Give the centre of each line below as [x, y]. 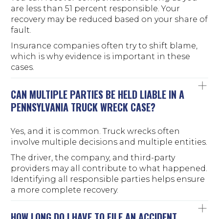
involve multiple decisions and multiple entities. [109, 142]
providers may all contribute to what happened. [109, 168]
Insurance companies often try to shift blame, [104, 45]
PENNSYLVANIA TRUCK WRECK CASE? [83, 107]
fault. [21, 30]
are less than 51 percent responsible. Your [96, 8]
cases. [23, 67]
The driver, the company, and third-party [93, 157]
